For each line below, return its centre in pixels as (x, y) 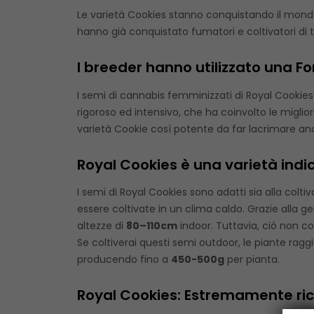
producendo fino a (124, 260)
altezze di (101, 226)
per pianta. (252, 260)
